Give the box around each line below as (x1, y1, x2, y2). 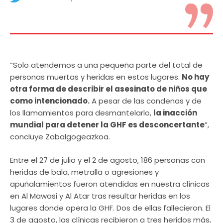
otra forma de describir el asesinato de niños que (10, 84, 207, 94)
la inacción (153, 108, 197, 118)
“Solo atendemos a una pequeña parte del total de (10, 60, 203, 70)
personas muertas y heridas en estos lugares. (10, 72, 182, 82)
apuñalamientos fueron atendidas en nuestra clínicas (10, 178, 210, 189)
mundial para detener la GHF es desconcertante (10, 119, 205, 130)
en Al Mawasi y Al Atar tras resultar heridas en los (10, 190, 190, 201)
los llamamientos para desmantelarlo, (10, 108, 153, 118)
